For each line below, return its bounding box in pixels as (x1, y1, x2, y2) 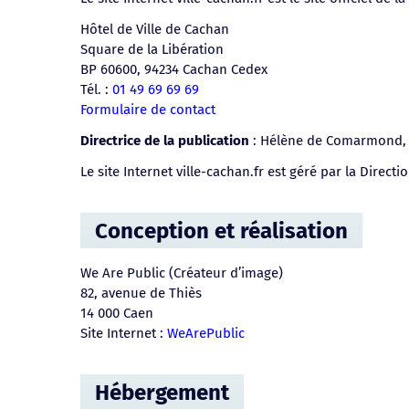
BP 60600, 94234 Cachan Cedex (80, 61, 267, 79)
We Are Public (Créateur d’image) (80, 264, 283, 281)
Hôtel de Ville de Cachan (80, 21, 229, 38)
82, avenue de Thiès (80, 284, 202, 301)
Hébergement (95, 378, 229, 405)
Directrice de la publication (80, 132, 249, 150)
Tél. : (80, 81, 112, 99)
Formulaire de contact (80, 101, 215, 119)
